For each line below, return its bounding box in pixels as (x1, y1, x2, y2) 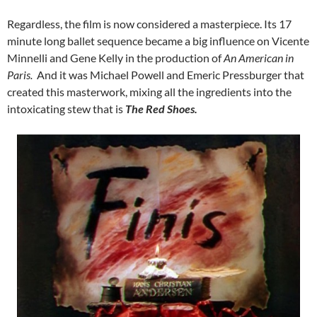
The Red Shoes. (125, 101, 197, 115)
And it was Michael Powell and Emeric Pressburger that (33, 67, 304, 81)
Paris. (7, 67, 33, 81)
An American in (224, 50, 294, 64)
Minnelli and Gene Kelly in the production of (7, 50, 224, 64)
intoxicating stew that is (7, 101, 125, 115)
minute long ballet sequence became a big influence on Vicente (7, 33, 309, 47)
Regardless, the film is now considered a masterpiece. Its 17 (7, 16, 292, 30)
